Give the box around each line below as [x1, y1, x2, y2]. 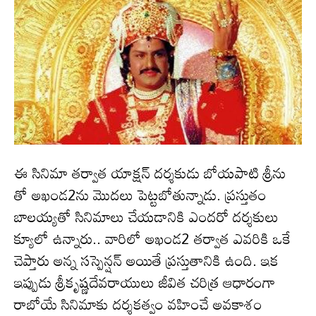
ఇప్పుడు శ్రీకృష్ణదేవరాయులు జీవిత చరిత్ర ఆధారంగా [14, 267, 275, 297]
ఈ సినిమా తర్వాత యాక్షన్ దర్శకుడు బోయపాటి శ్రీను [14, 157, 286, 188]
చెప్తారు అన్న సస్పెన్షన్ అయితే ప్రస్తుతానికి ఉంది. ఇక [14, 245, 279, 275]
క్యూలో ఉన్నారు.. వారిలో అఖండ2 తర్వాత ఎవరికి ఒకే [14, 223, 291, 253]
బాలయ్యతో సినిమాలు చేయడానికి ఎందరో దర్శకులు [14, 201, 279, 231]
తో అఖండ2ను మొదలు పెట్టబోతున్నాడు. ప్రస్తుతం [14, 179, 267, 209]
